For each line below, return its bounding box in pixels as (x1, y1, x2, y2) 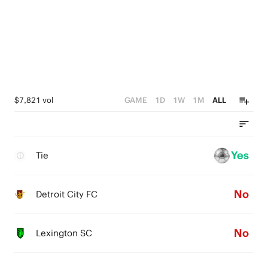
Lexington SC (36, 227, 92, 239)
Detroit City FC (36, 188, 98, 200)
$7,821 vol (14, 95, 53, 105)
